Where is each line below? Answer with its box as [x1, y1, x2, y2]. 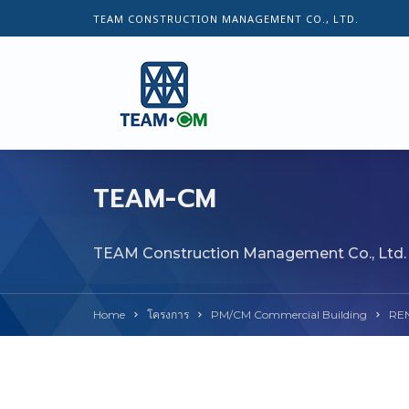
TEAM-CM [93, 179, 217, 218]
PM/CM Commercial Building [211, 308, 367, 321]
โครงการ [147, 308, 189, 321]
